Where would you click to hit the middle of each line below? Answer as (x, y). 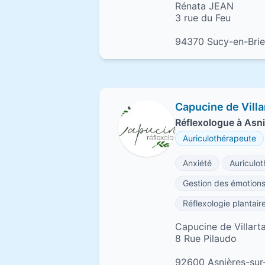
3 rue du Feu (203, 18)
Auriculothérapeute (219, 138)
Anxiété (197, 163)
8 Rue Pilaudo (206, 238)
